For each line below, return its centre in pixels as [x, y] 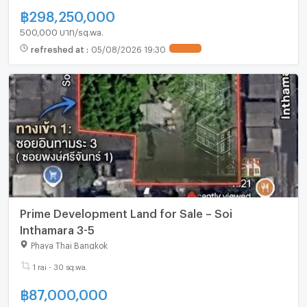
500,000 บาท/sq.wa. [61, 30]
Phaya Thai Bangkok [69, 244]
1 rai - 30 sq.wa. [60, 265]
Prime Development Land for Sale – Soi [126, 212]
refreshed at [58, 48]
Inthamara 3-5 [57, 228]
